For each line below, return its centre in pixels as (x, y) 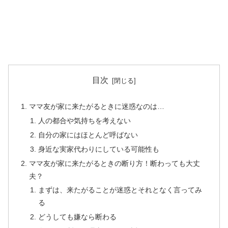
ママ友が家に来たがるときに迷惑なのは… (97, 107)
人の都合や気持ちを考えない (84, 120)
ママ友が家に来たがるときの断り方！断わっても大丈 (115, 163)
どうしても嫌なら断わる (77, 217)
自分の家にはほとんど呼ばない (88, 135)
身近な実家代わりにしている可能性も (98, 149)
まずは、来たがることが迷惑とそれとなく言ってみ (120, 190)
